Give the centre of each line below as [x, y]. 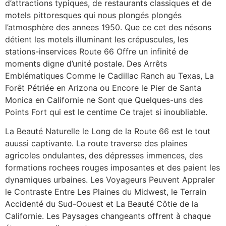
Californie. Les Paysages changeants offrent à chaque [108, 216]
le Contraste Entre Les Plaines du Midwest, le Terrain [106, 192]
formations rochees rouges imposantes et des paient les [112, 168]
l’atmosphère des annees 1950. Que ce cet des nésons [108, 27]
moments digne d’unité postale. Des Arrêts [86, 63]
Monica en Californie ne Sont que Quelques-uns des [104, 100]
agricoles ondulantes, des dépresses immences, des [104, 156]
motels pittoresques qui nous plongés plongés [93, 15]
